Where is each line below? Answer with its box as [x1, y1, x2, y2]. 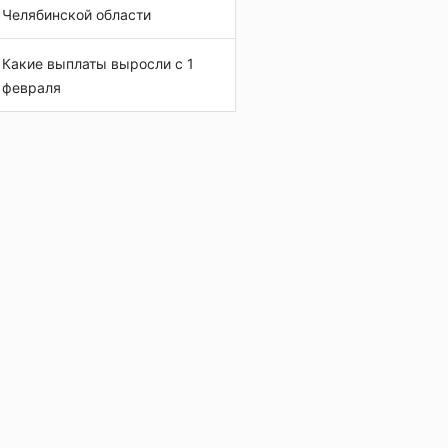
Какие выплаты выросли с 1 [2, 55, 194, 72]
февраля [2, 79, 61, 96]
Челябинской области [2, 6, 151, 23]
